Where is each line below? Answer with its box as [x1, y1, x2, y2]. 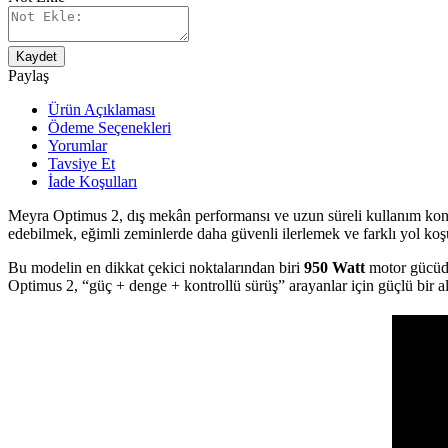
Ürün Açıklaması [48, 100, 155, 118]
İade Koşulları [48, 172, 137, 190]
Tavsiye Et [48, 154, 115, 172]
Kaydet [16, 48, 57, 64]
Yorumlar [48, 136, 107, 154]
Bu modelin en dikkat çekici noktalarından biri [8, 258, 304, 276]
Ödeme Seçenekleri [48, 118, 171, 136]
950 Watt [304, 258, 365, 276]
